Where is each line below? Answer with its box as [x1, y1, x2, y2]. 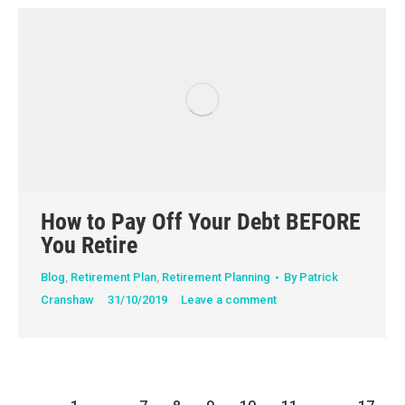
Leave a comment [181, 293, 277, 307]
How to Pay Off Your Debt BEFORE [41, 208, 361, 236]
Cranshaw [41, 293, 94, 307]
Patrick [299, 270, 338, 285]
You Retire [41, 231, 137, 259]
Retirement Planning [162, 270, 270, 285]
